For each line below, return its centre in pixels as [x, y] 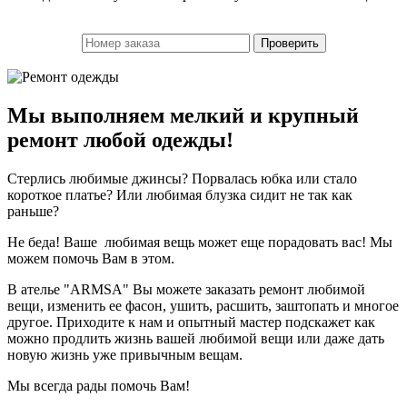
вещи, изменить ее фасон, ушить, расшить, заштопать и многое [203, 305]
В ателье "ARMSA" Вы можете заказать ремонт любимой [186, 289]
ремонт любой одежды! [120, 139]
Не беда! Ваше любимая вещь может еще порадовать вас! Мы [200, 242]
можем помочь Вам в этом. [91, 258]
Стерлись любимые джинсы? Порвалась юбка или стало [182, 178]
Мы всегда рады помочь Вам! [99, 385]
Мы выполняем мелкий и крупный [183, 115]
